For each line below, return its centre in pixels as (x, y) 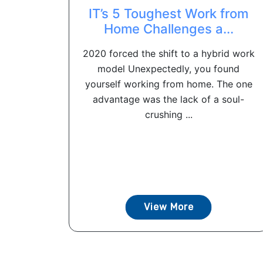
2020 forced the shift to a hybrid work (168, 53)
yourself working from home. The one (168, 84)
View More (168, 207)
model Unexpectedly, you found (168, 69)
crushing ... (168, 114)
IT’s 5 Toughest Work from (168, 14)
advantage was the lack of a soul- (168, 99)
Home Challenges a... (168, 29)
